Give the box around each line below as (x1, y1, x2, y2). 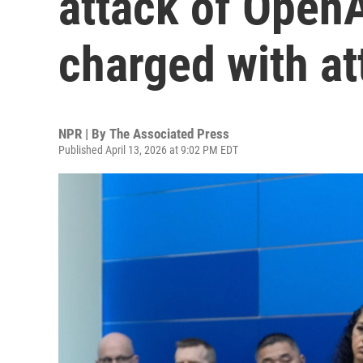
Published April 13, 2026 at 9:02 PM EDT (58, 143, 238, 156)
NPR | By (58, 126, 109, 142)
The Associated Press (109, 126, 229, 142)
